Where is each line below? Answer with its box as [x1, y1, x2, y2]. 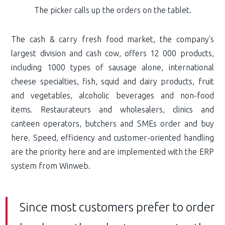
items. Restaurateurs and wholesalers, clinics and [11, 104, 214, 114]
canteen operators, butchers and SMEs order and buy [11, 119, 214, 128]
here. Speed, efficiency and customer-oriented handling [11, 133, 214, 142]
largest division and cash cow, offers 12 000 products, [11, 48, 214, 58]
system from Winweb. [11, 161, 91, 170]
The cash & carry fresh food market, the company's [11, 34, 214, 44]
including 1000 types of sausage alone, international [11, 62, 214, 72]
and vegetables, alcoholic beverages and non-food [11, 90, 214, 100]
